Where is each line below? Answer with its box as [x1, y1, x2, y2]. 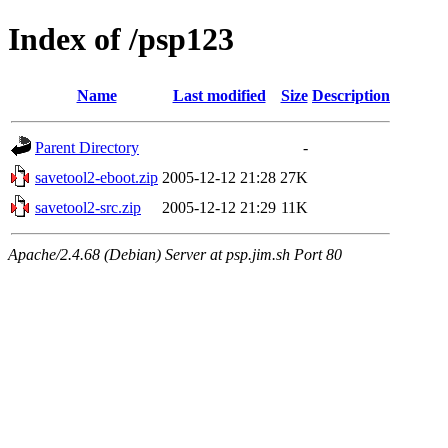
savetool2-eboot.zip [35, 168, 158, 186]
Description [312, 86, 390, 104]
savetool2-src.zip [35, 198, 141, 216]
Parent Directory [35, 138, 139, 156]
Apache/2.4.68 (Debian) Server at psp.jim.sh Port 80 [8, 245, 342, 263]
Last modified [172, 86, 266, 104]
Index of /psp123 [8, 21, 234, 58]
